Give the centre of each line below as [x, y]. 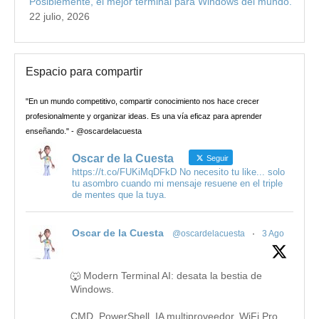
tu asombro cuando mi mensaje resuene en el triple [177, 183]
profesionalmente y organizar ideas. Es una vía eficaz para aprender [144, 116]
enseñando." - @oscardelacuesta [84, 131]
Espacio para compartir [84, 72]
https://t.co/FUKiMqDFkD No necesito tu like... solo [178, 172]
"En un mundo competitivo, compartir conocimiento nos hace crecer [142, 101]
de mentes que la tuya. [119, 195]
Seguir [216, 158]
